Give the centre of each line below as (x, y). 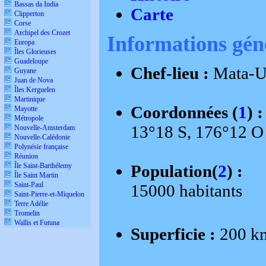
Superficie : (175, 234)
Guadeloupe (31, 61)
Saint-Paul (28, 185)
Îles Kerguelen (34, 90)
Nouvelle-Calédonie (42, 137)
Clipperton (29, 14)
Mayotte (26, 109)
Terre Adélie (31, 204)
